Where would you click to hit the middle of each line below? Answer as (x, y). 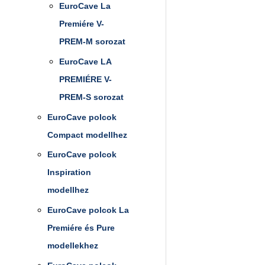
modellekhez (73, 245)
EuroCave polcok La (88, 210)
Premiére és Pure (81, 228)
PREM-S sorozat (91, 97)
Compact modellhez (87, 135)
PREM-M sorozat (92, 41)
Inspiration (69, 172)
